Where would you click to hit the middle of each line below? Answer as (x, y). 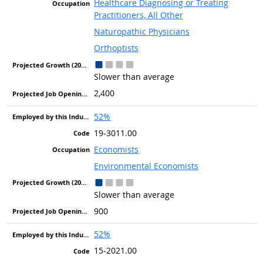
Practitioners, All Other (138, 15)
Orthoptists (116, 48)
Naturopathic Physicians (141, 32)
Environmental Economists (146, 166)
